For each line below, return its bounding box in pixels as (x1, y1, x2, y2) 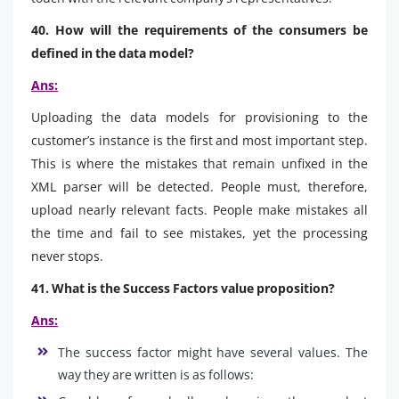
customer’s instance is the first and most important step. (31, 131, 368, 149)
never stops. (31, 247, 103, 265)
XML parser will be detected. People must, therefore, (31, 177, 368, 195)
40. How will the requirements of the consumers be (31, 20, 368, 38)
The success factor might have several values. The (58, 343, 368, 361)
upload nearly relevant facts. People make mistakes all (31, 200, 368, 218)
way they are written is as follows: (58, 365, 254, 383)
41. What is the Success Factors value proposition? (31, 279, 335, 297)
